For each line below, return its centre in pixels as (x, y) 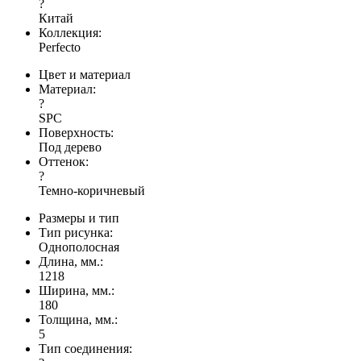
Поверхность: (76, 133)
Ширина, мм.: (77, 291)
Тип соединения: (87, 349)
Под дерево (70, 147)
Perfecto (60, 48)
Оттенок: (65, 162)
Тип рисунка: (76, 233)
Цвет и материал (85, 75)
